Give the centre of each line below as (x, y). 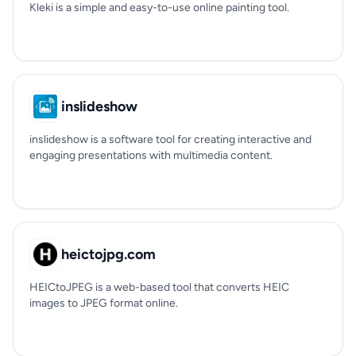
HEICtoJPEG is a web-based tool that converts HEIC (159, 287)
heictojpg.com (108, 254)
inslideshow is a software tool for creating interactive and (170, 139)
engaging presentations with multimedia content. (151, 155)
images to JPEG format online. (104, 303)
